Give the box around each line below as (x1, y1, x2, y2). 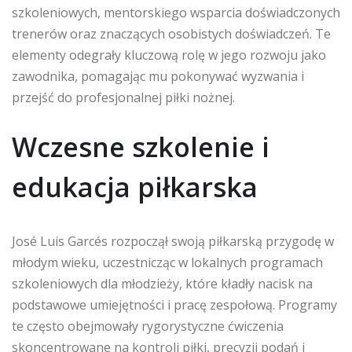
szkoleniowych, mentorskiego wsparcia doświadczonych (12, 3, 340, 21)
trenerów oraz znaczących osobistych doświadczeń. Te (12, 24, 331, 42)
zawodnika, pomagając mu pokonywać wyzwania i (12, 67, 304, 85)
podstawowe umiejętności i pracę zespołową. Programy (12, 295, 337, 313)
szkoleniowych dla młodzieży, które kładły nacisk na (12, 274, 313, 292)
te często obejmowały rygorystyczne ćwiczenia (12, 317, 284, 335)
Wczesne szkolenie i (12, 128, 269, 165)
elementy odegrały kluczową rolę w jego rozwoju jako (12, 46, 326, 64)
